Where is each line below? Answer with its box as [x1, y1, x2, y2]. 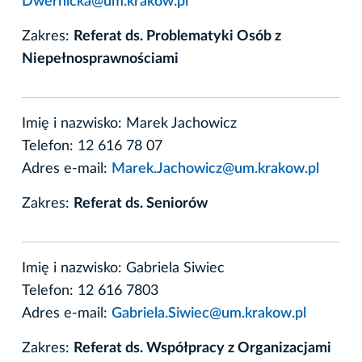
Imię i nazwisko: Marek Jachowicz [22, 116, 237, 131]
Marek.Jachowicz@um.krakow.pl [112, 161, 319, 176]
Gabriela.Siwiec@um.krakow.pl [112, 305, 306, 321]
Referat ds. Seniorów [74, 196, 208, 211]
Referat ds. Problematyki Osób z [74, 28, 281, 44]
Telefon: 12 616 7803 [22, 283, 158, 298]
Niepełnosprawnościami [22, 51, 179, 66]
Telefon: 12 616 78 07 [22, 138, 162, 154]
